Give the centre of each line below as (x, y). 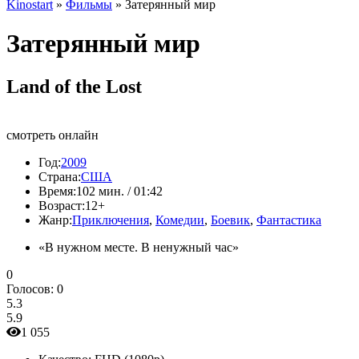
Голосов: (32, 288)
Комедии (180, 220)
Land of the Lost (74, 86)
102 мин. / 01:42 (119, 191)
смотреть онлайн (52, 135)
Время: (57, 191)
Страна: (60, 176)
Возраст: (62, 205)
